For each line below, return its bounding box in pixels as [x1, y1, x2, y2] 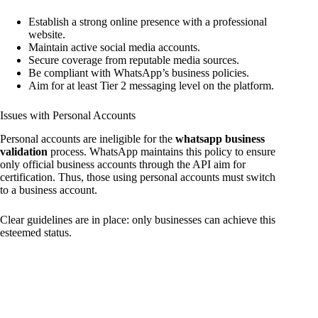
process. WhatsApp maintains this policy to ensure [48, 146, 275, 158]
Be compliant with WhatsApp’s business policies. [28, 67, 249, 79]
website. [28, 28, 65, 41]
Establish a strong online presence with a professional [28, 16, 267, 28]
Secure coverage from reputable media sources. [28, 54, 239, 67]
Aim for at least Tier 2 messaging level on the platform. [28, 79, 274, 92]
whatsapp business [175, 133, 265, 146]
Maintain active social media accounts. [28, 41, 200, 54]
